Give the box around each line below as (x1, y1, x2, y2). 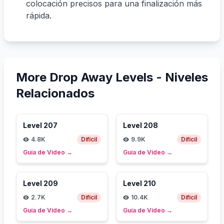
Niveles (165, 69, 208, 84)
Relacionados (16, 85, 94, 100)
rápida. (26, 10, 51, 20)
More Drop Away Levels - (16, 69, 165, 84)
